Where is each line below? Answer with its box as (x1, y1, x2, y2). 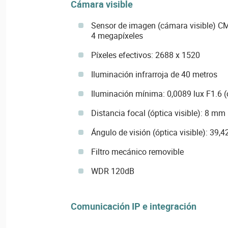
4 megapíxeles (91, 30, 143, 41)
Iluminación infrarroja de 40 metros (91, 68, 217, 80)
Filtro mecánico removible (91, 146, 184, 157)
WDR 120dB (91, 165, 134, 177)
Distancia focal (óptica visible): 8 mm (91, 107, 225, 119)
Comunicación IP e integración (70, 199, 196, 212)
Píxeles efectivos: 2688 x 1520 (91, 49, 200, 61)
